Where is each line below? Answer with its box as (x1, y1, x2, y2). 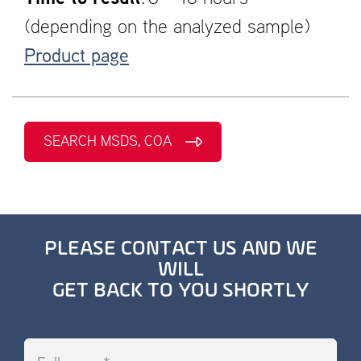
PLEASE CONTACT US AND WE (44, 239, 317, 260)
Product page (24, 48, 129, 67)
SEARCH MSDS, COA (44, 134, 172, 149)
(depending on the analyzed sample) (24, 19, 310, 39)
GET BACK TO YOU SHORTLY (52, 280, 309, 302)
